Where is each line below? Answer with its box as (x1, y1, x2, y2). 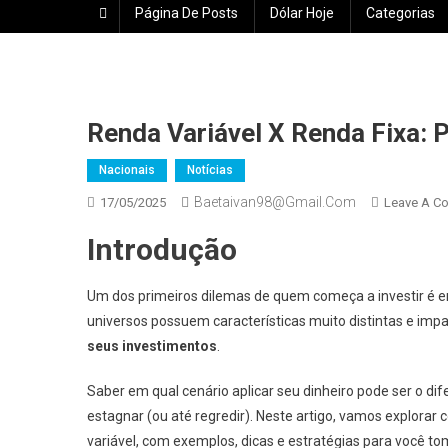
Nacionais (99, 163, 155, 177)
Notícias (187, 163, 233, 177)
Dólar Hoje (270, 5, 334, 21)
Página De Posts (135, 5, 238, 21)
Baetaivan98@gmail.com (194, 194, 356, 210)
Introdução (87, 232, 237, 267)
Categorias (366, 5, 435, 21)
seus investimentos (87, 338, 217, 354)
